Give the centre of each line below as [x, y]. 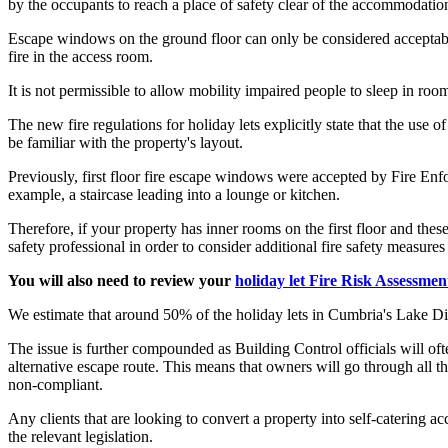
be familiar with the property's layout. [125, 142]
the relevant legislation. [80, 436]
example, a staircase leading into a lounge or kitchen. [174, 194]
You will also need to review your [121, 280]
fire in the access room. [80, 56]
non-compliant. [55, 384]
